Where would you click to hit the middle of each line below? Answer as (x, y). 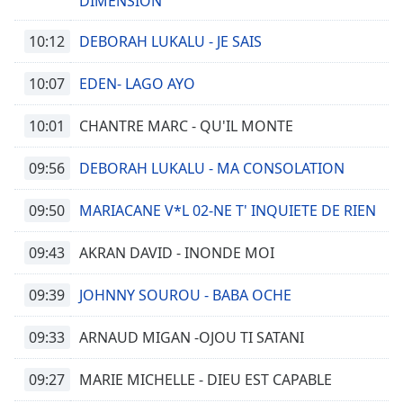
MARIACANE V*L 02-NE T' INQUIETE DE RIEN (228, 210)
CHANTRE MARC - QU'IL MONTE (186, 126)
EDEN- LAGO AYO (137, 84)
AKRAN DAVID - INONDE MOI (177, 253)
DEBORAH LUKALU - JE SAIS (170, 41)
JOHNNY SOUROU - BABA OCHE (185, 295)
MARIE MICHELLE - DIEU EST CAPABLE (206, 380)
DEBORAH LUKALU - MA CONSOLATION (212, 168)
